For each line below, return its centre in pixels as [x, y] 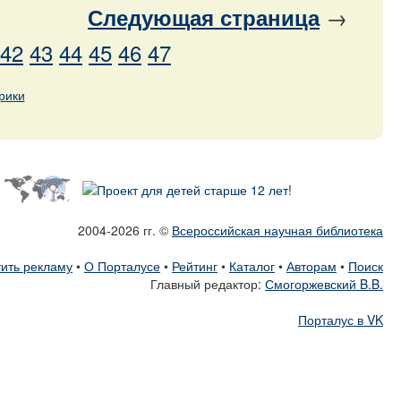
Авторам [311, 266]
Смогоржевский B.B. [324, 284]
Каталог [252, 266]
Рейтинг [195, 266]
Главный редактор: [208, 284]
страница [267, 17]
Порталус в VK [341, 320]
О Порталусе [122, 266]
